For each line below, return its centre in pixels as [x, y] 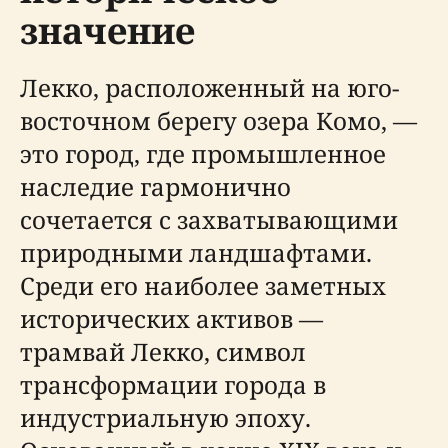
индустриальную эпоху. [165, 417]
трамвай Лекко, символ [163, 351]
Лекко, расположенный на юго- [209, 87]
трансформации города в [173, 384]
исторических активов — [171, 318]
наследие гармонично [155, 186]
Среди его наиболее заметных [203, 285]
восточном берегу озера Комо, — [218, 120]
